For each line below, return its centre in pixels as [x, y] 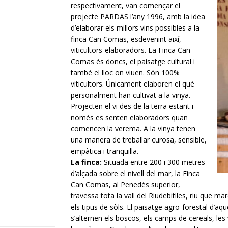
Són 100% [163, 73]
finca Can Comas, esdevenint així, [126, 39]
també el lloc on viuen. [109, 73]
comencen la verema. [107, 129]
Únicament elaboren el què [150, 84]
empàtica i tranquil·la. [105, 151]
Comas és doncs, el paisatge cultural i [133, 61]
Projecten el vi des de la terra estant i [132, 106]
